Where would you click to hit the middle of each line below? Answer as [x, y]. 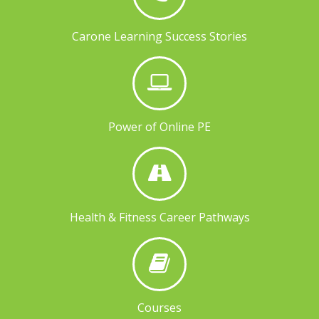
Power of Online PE [159, 127]
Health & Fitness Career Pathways [159, 218]
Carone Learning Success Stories [159, 36]
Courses [159, 308]
